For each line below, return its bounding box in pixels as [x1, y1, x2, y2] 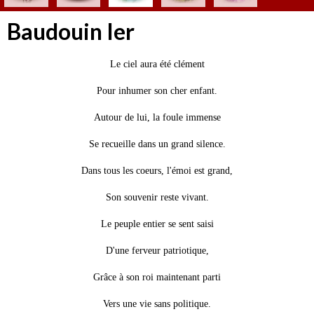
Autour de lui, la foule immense [93, 112, 221, 123]
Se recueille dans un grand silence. [88, 139, 226, 150]
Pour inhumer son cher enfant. [97, 86, 217, 97]
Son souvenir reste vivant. [105, 192, 209, 203]
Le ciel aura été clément [109, 59, 205, 70]
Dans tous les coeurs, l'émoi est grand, [81, 165, 233, 177]
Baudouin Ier [7, 18, 135, 46]
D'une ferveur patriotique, [105, 245, 209, 257]
